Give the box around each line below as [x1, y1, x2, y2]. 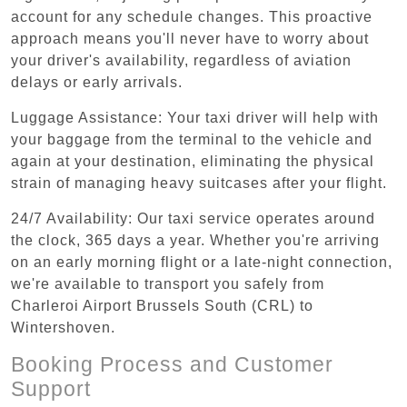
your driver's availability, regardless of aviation [11, 52, 352, 68]
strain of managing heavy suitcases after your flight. [11, 174, 387, 191]
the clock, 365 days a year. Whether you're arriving [11, 232, 380, 248]
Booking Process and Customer [11, 352, 333, 376]
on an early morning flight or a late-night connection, [11, 253, 392, 270]
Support [11, 376, 91, 401]
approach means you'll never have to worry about [11, 30, 369, 46]
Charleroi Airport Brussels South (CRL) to [11, 297, 313, 313]
